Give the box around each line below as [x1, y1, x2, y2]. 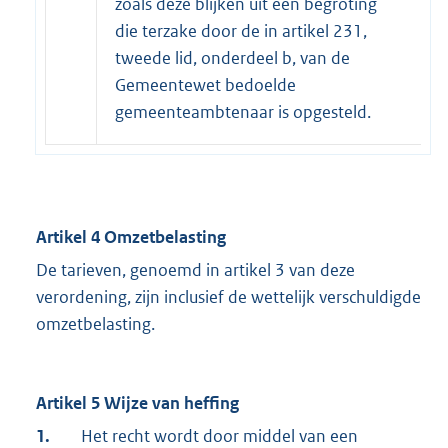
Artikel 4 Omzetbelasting [36, 226, 226, 249]
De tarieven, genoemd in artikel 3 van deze [36, 259, 355, 282]
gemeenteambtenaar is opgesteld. [115, 101, 371, 124]
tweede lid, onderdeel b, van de [115, 47, 350, 70]
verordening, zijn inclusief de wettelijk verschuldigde [36, 286, 421, 309]
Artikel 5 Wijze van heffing [36, 392, 239, 415]
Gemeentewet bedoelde [115, 74, 296, 97]
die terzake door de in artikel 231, [115, 20, 367, 43]
